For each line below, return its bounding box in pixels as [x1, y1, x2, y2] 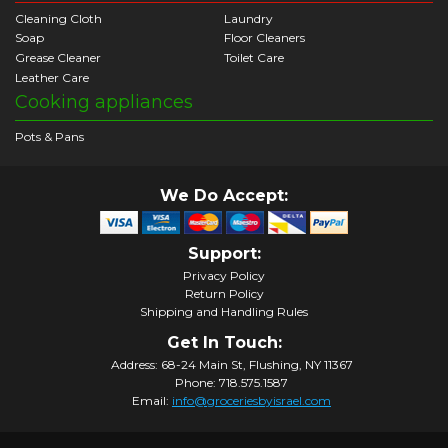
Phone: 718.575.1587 [175, 374, 288, 390]
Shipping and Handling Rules [140, 303, 308, 319]
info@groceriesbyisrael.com [172, 392, 331, 408]
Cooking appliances [15, 90, 193, 113]
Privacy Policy [183, 267, 265, 283]
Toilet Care [223, 50, 284, 66]
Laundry [223, 10, 273, 26]
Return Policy [184, 285, 264, 301]
